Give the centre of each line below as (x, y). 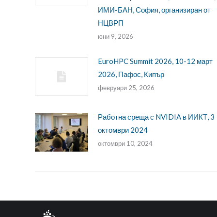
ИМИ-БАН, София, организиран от (154, 10)
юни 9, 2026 (116, 37)
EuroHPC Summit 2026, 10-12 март (155, 61)
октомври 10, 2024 (125, 144)
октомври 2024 (123, 130)
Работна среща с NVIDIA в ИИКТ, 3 (156, 117)
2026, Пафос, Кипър (131, 74)
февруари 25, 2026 (126, 88)
